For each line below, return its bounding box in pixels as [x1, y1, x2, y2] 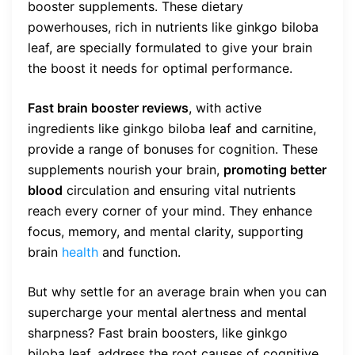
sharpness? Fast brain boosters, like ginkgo [28, 325, 288, 341]
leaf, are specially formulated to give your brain [28, 40, 312, 55]
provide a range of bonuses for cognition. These [28, 141, 318, 157]
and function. [98, 244, 181, 260]
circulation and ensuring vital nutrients [63, 182, 296, 198]
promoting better [223, 162, 326, 177]
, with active [189, 100, 261, 116]
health [58, 244, 98, 260]
